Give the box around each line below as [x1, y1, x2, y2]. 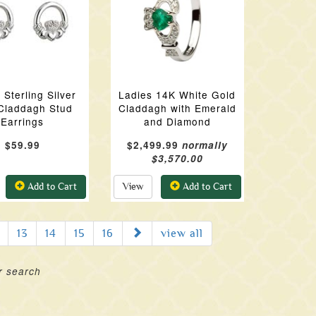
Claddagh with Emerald [118, 101, 236, 115]
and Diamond [143, 114, 211, 128]
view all [160, 227, 203, 240]
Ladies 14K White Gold [119, 87, 236, 102]
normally [181, 138, 228, 152]
